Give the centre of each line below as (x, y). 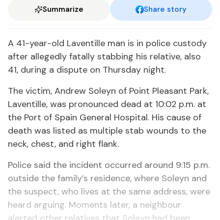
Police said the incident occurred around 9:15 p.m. (109, 165)
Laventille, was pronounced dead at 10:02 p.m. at (107, 104)
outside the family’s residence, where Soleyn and (107, 178)
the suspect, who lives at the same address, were (109, 192)
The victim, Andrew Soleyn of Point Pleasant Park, (108, 91)
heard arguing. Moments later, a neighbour (95, 205)
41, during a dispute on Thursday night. (87, 70)
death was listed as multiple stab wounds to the (107, 131)
